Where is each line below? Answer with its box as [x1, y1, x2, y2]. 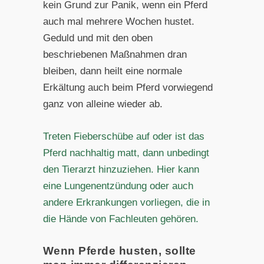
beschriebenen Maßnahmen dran [42, 49, 187, 61]
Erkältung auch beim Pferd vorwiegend [42, 82, 213, 94]
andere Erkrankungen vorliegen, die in [42, 197, 210, 209]
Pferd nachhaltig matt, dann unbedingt [42, 147, 209, 159]
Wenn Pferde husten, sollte [42, 244, 196, 257]
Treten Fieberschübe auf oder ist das [42, 131, 204, 143]
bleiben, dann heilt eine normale [42, 65, 182, 77]
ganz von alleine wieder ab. [42, 98, 163, 110]
